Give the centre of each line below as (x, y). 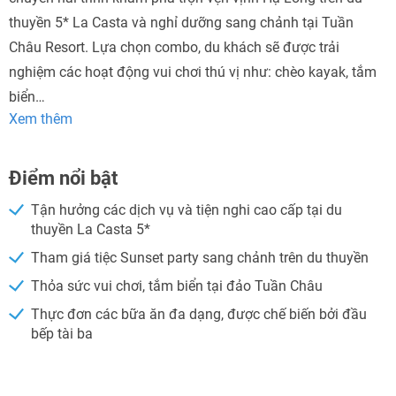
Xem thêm (41, 119)
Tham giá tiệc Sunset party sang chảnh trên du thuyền (200, 258)
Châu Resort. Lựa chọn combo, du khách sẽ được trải (174, 47)
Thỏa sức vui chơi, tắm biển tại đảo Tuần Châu (177, 286)
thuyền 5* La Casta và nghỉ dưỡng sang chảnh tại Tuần (181, 23)
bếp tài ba (62, 334)
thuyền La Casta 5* (91, 229)
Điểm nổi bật (63, 178)
